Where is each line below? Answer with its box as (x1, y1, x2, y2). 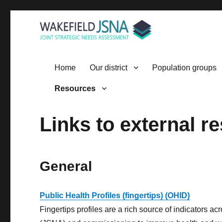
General (40, 159, 93, 174)
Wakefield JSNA (36, 51, 143, 67)
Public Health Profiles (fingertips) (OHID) (40, 191, 190, 200)
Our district (89, 63, 127, 72)
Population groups (152, 63, 217, 72)
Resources (54, 84, 96, 93)
